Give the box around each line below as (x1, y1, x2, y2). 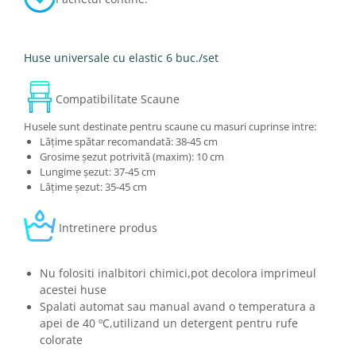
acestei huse (40, 282, 106, 297)
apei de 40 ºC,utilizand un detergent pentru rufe (40, 315, 298, 331)
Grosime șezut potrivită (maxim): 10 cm (40, 149, 224, 164)
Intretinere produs (56, 219, 157, 235)
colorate (40, 332, 83, 347)
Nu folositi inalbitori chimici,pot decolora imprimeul (40, 265, 316, 281)
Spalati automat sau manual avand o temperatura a (40, 299, 315, 314)
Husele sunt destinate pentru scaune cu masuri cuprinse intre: (24, 119, 316, 133)
